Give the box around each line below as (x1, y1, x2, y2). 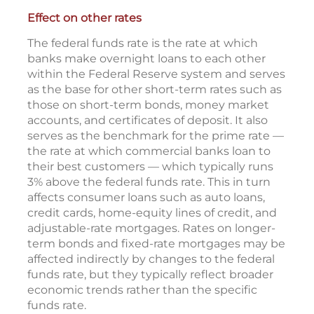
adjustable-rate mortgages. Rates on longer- (27, 221, 275, 235)
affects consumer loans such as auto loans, (27, 191, 265, 205)
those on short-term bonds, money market (27, 98, 269, 112)
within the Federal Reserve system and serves (27, 67, 285, 81)
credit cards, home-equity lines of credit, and (27, 206, 277, 220)
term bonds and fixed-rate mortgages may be (27, 237, 285, 251)
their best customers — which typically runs (27, 160, 273, 174)
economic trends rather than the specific (27, 283, 257, 297)
